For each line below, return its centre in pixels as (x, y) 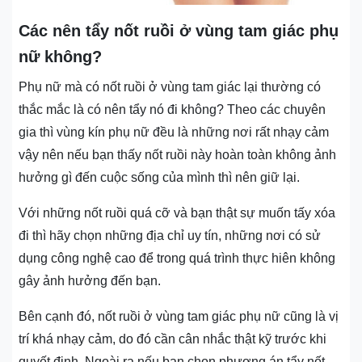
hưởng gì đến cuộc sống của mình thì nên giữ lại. (159, 177)
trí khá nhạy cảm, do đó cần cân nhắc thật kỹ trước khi (173, 339)
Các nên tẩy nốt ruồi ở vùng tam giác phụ (179, 30)
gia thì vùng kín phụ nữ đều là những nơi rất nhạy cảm (174, 132)
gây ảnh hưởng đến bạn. (90, 280)
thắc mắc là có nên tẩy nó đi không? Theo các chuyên (172, 109)
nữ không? (60, 56)
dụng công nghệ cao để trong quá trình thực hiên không (177, 258)
